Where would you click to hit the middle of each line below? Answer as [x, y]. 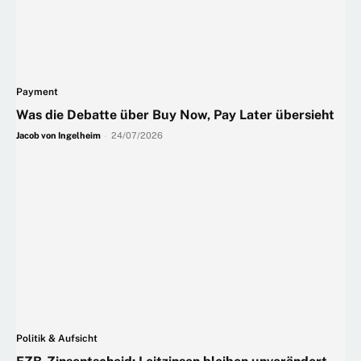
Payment [37, 92]
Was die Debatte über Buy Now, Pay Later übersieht [175, 115]
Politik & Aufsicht [57, 339]
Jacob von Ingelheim [58, 136]
